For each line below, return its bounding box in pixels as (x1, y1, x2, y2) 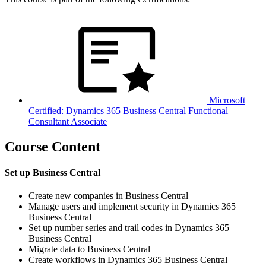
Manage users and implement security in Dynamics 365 (28, 201, 236, 212)
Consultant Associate (28, 116, 107, 126)
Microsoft (207, 94, 245, 105)
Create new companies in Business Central (28, 191, 188, 201)
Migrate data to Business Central (28, 244, 150, 255)
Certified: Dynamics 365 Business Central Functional (28, 105, 228, 116)
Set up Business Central (5, 167, 100, 178)
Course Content (5, 138, 100, 154)
